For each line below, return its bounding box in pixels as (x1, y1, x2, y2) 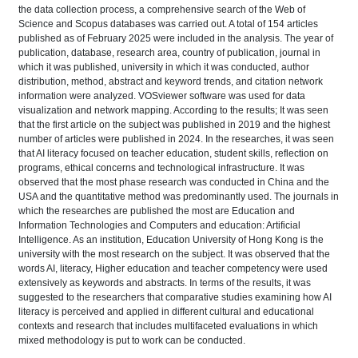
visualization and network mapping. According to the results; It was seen (18, 105, 328, 116)
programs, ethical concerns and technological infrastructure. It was (18, 162, 304, 173)
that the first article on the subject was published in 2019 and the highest (18, 119, 330, 130)
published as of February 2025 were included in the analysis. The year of (18, 33, 333, 44)
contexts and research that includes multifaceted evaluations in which (18, 320, 318, 332)
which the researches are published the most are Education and (18, 205, 295, 217)
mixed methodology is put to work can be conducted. (18, 335, 245, 346)
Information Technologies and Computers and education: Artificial (18, 220, 300, 231)
